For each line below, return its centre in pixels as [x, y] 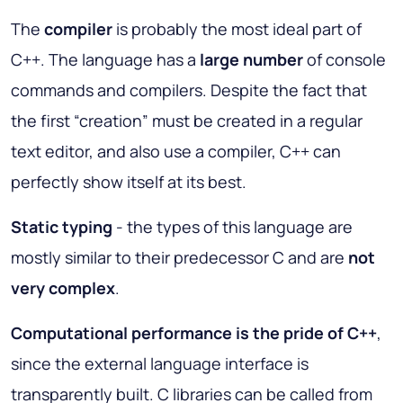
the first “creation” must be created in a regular [187, 120]
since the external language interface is [160, 363]
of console [345, 59]
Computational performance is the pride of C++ [194, 332]
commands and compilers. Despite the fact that [189, 90]
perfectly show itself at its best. [129, 181]
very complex [63, 287]
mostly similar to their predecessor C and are [179, 257]
